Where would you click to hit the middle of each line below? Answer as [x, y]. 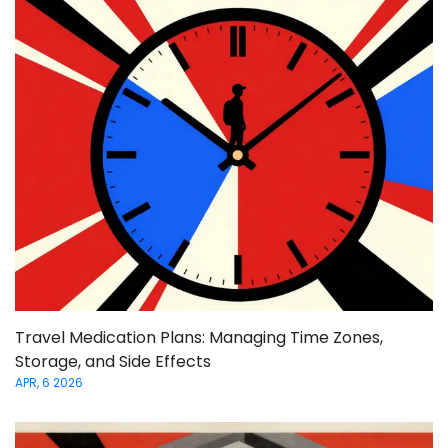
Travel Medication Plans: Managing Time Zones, [199, 338]
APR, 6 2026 [49, 383]
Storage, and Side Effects [113, 362]
